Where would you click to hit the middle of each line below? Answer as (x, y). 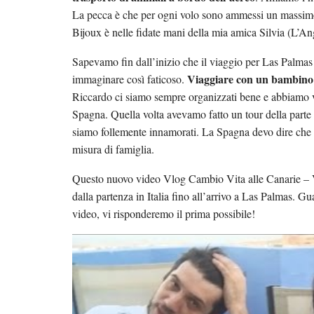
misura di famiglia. (113, 149)
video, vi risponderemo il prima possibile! (164, 213)
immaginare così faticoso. (130, 79)
